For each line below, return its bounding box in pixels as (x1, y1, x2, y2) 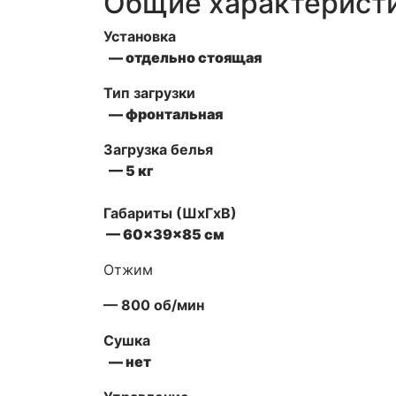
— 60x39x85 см (103, 225, 224, 244)
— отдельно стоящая (103, 49, 262, 67)
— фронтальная (103, 105, 223, 124)
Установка (103, 27, 176, 46)
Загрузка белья (103, 141, 213, 159)
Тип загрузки (103, 84, 195, 103)
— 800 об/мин (103, 296, 204, 315)
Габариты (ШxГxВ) (103, 204, 237, 223)
